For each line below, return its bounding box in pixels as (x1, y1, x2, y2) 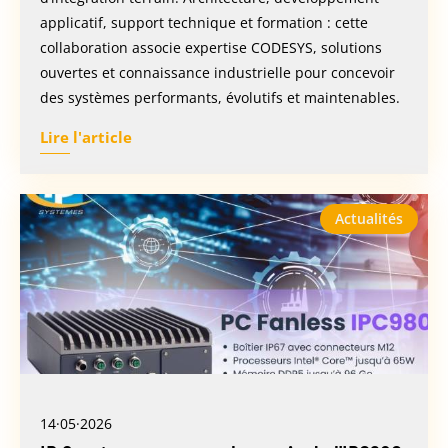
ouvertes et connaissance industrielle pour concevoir (40, 62, 395, 82)
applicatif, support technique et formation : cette (40, 12, 368, 32)
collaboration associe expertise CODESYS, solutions (40, 37, 382, 57)
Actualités (335, 208, 403, 228)
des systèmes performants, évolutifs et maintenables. (40, 87, 400, 107)
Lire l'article (40, 126, 132, 147)
